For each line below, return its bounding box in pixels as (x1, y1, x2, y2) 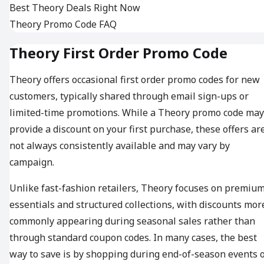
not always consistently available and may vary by (9, 139, 230, 153)
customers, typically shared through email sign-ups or (9, 90, 249, 103)
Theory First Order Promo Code (9, 43, 227, 63)
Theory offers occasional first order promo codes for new (9, 73, 260, 87)
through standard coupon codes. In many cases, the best (9, 231, 257, 245)
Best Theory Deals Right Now (9, 1, 140, 15)
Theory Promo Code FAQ (9, 18, 117, 31)
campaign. (9, 156, 54, 169)
